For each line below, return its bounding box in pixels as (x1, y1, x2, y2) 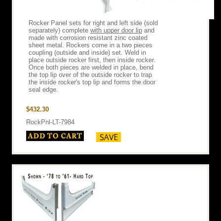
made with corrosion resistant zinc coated (29, 34, 147, 41)
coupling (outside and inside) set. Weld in (29, 48, 146, 56)
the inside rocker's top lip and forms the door (29, 78, 155, 86)
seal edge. (29, 85, 58, 93)
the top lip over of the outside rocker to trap (29, 71, 152, 78)
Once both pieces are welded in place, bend (29, 63, 153, 71)
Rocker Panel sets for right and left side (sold (29, 19, 158, 27)
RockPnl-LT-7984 (26, 118, 74, 126)
